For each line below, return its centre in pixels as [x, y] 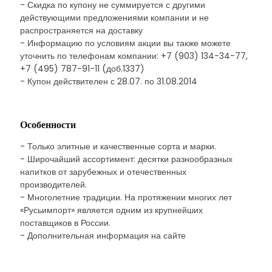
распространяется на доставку [81, 30]
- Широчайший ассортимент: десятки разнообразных [126, 159]
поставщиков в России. [65, 223]
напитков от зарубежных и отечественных [103, 172]
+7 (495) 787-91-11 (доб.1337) [82, 69]
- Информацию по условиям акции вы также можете [125, 43]
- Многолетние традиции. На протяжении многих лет [126, 197]
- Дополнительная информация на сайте [103, 236]
